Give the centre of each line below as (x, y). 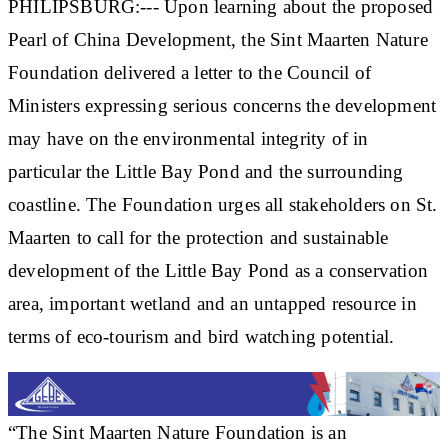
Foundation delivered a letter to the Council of (189, 72)
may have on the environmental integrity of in (188, 138)
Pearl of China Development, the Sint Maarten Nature (218, 39)
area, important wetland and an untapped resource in (212, 303)
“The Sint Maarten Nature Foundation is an (177, 432)
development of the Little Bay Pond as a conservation (218, 270)
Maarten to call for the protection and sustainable (198, 237)
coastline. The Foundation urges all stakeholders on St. (223, 204)
